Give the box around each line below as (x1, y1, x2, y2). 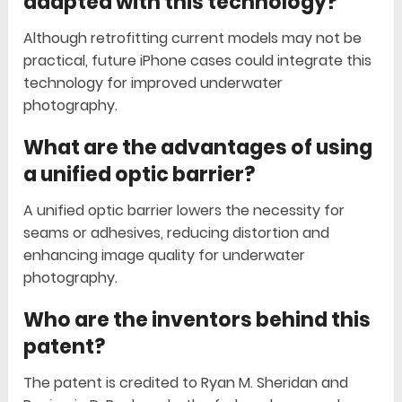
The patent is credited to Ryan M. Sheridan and (23, 372, 349, 394)
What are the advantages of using (23, 134, 373, 162)
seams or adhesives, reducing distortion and (23, 223, 330, 244)
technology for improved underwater (23, 73, 284, 94)
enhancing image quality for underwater (23, 245, 306, 267)
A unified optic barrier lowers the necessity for (23, 200, 345, 222)
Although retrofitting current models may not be (23, 28, 363, 49)
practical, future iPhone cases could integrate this (23, 50, 372, 72)
